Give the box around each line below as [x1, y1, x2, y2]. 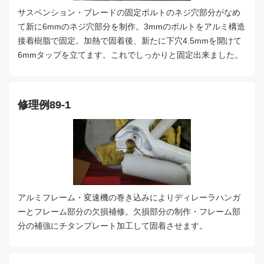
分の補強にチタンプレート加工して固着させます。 [18, 221, 207, 230]
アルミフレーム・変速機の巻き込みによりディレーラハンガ [18, 193, 240, 202]
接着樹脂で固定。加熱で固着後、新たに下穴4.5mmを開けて [18, 36, 242, 46]
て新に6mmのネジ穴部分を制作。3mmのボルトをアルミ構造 [18, 22, 245, 32]
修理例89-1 [18, 98, 71, 111]
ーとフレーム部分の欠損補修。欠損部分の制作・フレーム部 [18, 207, 240, 216]
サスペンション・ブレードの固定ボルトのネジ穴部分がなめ [18, 8, 240, 18]
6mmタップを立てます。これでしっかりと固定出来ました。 [18, 50, 243, 60]
